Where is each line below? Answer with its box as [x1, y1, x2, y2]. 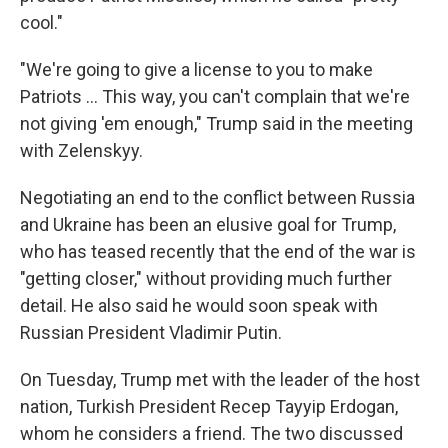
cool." [20, 12, 63, 33]
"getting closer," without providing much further [20, 268, 392, 289]
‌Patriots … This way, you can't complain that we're [20, 86, 410, 107]
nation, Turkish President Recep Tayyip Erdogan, [20, 396, 398, 417]
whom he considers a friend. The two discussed [20, 423, 403, 444]
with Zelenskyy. [20, 140, 143, 161]
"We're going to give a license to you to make [20, 59, 373, 80]
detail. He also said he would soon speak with [20, 295, 378, 316]
